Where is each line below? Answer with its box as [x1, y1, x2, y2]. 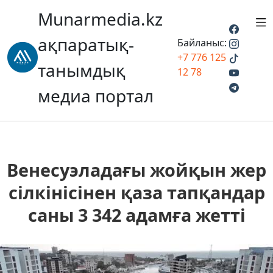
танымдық [38, 58, 126, 82]
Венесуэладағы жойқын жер [7, 158, 266, 182]
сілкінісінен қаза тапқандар [8, 180, 265, 204]
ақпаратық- [38, 33, 134, 56]
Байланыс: [177, 36, 227, 49]
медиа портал [38, 84, 154, 107]
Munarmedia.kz [38, 7, 163, 30]
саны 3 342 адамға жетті [27, 203, 246, 227]
